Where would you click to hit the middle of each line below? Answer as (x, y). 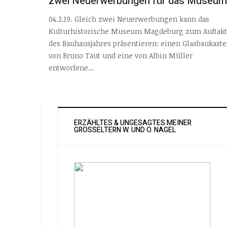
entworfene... (71, 68)
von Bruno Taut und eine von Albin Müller (121, 56)
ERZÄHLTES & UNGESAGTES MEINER (133, 123)
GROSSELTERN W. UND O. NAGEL (123, 130)
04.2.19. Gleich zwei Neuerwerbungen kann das (129, 19)
